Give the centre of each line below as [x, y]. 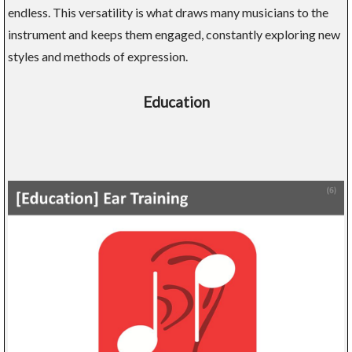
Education [176, 102]
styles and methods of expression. [98, 56]
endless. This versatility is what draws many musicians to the [168, 12]
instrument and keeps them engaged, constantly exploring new [174, 34]
